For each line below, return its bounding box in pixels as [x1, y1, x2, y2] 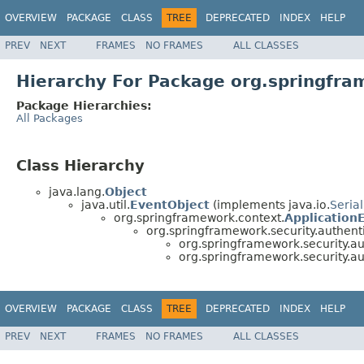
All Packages [16, 111, 83, 124]
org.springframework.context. [114, 211, 284, 225]
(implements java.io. [210, 198, 330, 212]
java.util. [81, 198, 130, 212]
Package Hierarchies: [16, 98, 152, 112]
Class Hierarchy [16, 156, 145, 174]
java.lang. [49, 185, 105, 199]
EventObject [130, 198, 210, 212]
